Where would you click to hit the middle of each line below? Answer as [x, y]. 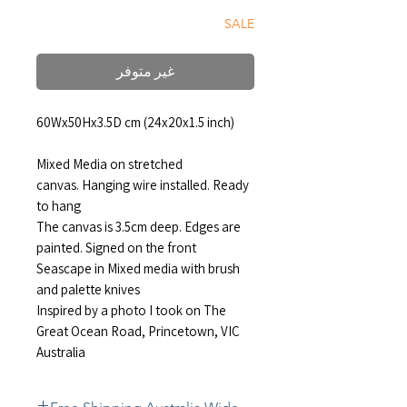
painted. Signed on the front [116, 247]
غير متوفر [145, 71]
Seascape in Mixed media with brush [138, 268]
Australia [61, 352]
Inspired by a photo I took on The [131, 310]
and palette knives [88, 289]
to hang [59, 205]
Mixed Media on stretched [109, 164]
